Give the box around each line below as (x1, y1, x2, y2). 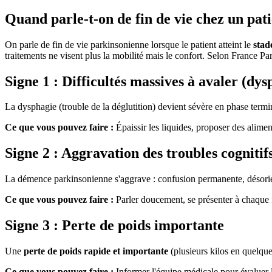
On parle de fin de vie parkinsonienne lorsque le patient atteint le (5, 39, 253, 50)
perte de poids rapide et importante (24, 246, 168, 257)
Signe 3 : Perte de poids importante (5, 217, 224, 234)
